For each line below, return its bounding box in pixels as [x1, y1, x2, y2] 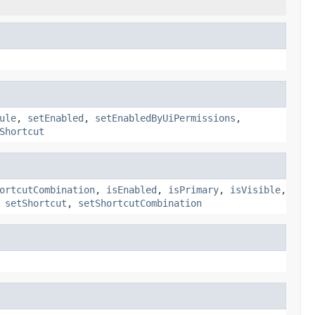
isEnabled [106, 184, 157, 195]
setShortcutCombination [78, 197, 202, 209]
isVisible [230, 184, 281, 195]
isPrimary [168, 184, 219, 195]
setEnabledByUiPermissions [95, 112, 236, 124]
